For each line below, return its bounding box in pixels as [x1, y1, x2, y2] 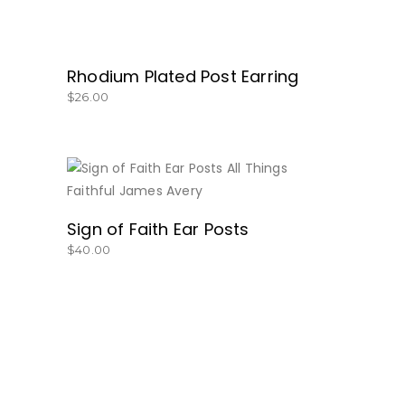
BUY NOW [170, 194, 235, 209]
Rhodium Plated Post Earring [67, 65, 299, 88]
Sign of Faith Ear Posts [67, 218, 250, 240]
